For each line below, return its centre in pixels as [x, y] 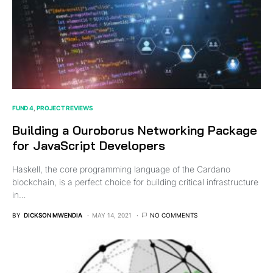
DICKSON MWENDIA [53, 215]
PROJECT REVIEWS [65, 108]
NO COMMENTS [174, 215]
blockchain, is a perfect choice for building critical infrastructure [135, 182]
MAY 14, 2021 [112, 215]
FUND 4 [23, 108]
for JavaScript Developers [89, 145]
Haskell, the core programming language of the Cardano [121, 169]
